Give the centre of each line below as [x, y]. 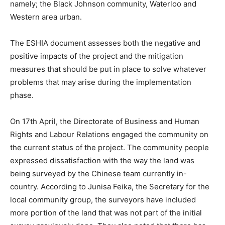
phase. [22, 95]
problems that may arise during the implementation [101, 82]
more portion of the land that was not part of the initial [106, 213]
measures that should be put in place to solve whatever [108, 69]
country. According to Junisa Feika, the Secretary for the [110, 187]
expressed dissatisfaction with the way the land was [102, 161]
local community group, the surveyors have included [103, 200]
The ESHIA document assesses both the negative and [105, 43]
